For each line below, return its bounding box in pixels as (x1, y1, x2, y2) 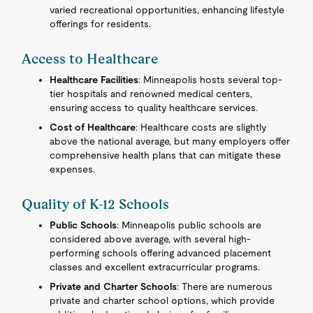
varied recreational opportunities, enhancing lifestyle (50, 4, 285, 15)
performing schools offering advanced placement (50, 247, 272, 259)
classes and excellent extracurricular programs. (50, 261, 261, 272)
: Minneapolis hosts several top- (138, 74, 283, 85)
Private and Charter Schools (50, 281, 177, 292)
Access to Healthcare (22, 50, 159, 67)
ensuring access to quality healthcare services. (50, 102, 259, 113)
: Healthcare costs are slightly (136, 122, 267, 133)
